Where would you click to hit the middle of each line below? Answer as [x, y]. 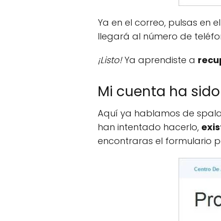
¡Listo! [111, 60]
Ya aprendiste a [161, 60]
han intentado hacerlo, [149, 127]
